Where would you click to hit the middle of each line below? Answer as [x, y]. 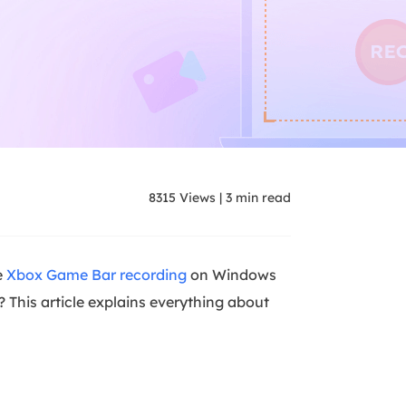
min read [261, 197]
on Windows [232, 275]
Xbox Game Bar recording [97, 275]
